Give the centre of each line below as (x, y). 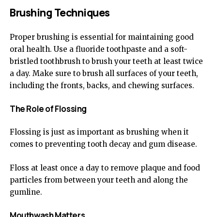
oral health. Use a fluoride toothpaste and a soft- (99, 49)
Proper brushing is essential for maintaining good (102, 37)
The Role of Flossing (48, 109)
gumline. (26, 192)
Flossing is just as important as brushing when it (99, 132)
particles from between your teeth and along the (99, 180)
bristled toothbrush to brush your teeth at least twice (106, 61)
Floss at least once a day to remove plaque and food (105, 168)
